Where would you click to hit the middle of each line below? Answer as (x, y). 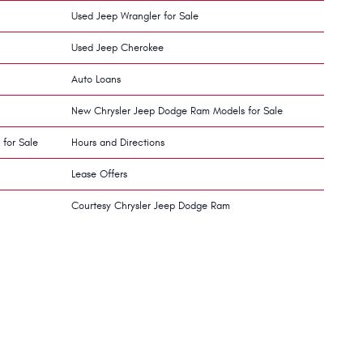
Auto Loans (96, 79)
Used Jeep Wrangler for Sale (135, 16)
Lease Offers (99, 174)
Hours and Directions (118, 142)
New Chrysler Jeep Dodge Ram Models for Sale (177, 111)
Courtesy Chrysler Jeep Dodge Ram (151, 205)
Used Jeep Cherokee (117, 47)
